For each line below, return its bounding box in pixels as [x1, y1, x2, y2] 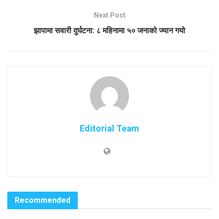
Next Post [93, 11, 126, 20]
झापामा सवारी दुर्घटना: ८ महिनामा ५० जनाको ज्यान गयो [34, 26, 185, 36]
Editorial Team [80, 123, 139, 134]
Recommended [15, 196, 70, 205]
